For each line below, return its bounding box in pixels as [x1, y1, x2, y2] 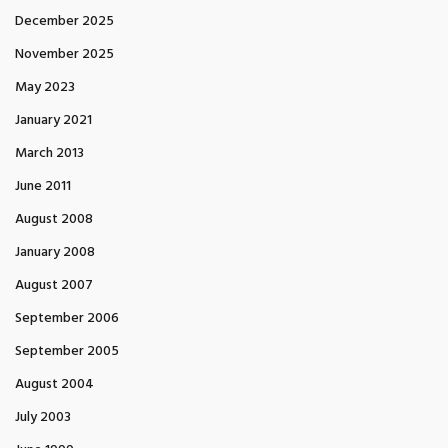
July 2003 [15, 406, 71, 429]
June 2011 [15, 175, 71, 198]
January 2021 [15, 109, 92, 132]
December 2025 [15, 10, 114, 33]
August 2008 [15, 208, 93, 231]
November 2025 [15, 43, 114, 66]
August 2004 [15, 373, 94, 396]
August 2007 [15, 274, 93, 297]
